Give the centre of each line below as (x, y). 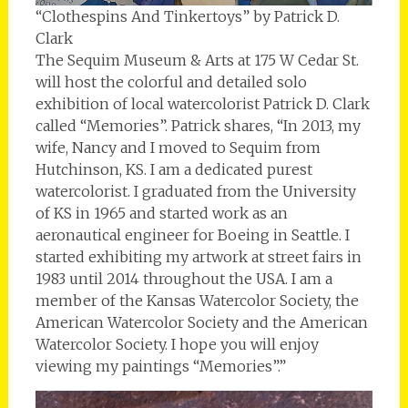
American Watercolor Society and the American (201, 323)
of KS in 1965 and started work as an (161, 214)
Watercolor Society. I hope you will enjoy (177, 345)
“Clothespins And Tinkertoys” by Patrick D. (187, 17)
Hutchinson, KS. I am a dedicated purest (173, 170)
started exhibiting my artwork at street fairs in (198, 257)
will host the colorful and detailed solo (171, 82)
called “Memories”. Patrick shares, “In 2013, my (198, 126)
